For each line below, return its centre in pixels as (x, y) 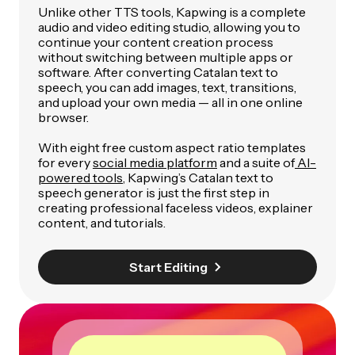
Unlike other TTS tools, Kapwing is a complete (172, 12)
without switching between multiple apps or (166, 57)
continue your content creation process (156, 42)
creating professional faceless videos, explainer (176, 208)
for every (65, 163)
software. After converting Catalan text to (158, 73)
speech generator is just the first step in (154, 193)
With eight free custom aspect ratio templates (172, 148)
